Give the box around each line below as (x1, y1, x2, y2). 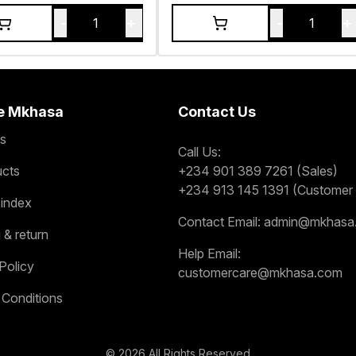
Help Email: (178, 245, 241, 261)
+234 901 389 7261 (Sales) (178, 162, 338, 179)
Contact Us (178, 103, 256, 120)
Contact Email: (178, 213, 261, 230)
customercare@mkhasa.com (178, 264, 342, 281)
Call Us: (178, 143, 221, 160)
